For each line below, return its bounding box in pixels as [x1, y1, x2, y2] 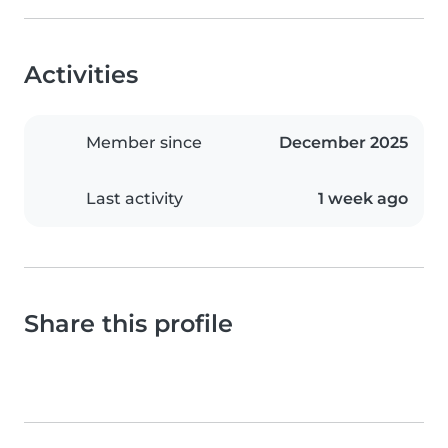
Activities [24, 60, 138, 90]
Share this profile [24, 309, 233, 339]
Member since [86, 133, 202, 153]
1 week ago [318, 189, 408, 209]
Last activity [86, 189, 183, 209]
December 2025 [279, 133, 408, 153]
